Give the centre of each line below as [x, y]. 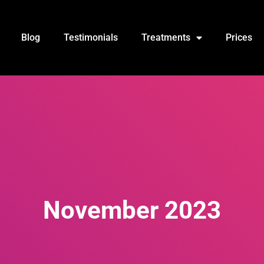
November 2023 [132, 210]
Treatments [166, 37]
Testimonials [90, 37]
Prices [239, 37]
